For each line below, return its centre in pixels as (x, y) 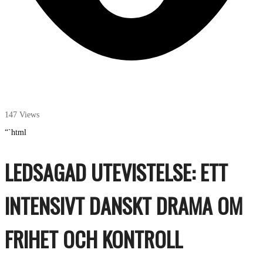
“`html (16, 132)
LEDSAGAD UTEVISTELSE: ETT (116, 171)
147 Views (22, 114)
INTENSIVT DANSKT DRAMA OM (124, 205)
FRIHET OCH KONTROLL (94, 238)
